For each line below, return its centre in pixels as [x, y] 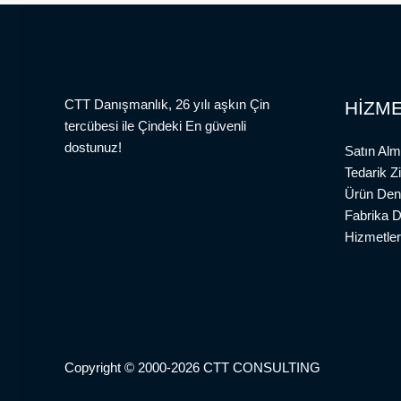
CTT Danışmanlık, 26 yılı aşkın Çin [167, 104]
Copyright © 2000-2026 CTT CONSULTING [192, 367]
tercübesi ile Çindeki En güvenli [155, 125]
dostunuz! [93, 147]
